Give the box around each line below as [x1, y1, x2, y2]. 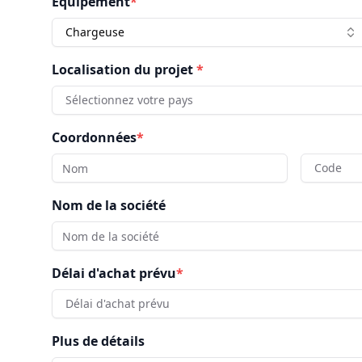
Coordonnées [52, 128, 137, 146]
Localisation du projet [52, 61, 193, 78]
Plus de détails [52, 332, 145, 350]
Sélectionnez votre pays [65, 92, 193, 107]
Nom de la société [52, 196, 166, 214]
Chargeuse [65, 24, 124, 40]
